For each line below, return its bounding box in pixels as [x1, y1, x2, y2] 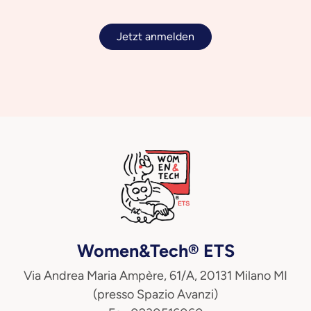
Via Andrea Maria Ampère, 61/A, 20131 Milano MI [24, 267, 287, 283]
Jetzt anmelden [117, 29, 194, 43]
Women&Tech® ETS [76, 239, 235, 261]
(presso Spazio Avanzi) [93, 286, 218, 302]
